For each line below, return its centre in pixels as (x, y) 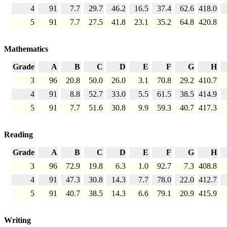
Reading (18, 135)
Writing (17, 220)
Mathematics (26, 49)
